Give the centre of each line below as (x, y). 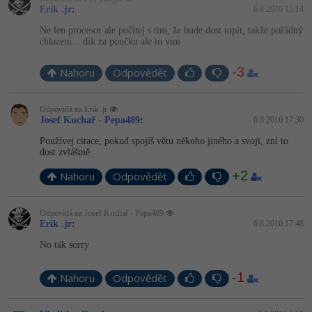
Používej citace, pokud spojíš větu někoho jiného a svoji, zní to (164, 141)
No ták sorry (64, 244)
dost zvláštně (65, 152)
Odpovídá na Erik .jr (75, 109)
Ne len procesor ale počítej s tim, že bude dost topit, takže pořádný (171, 30)
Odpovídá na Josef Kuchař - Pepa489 (103, 213)
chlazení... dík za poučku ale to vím (110, 41)
